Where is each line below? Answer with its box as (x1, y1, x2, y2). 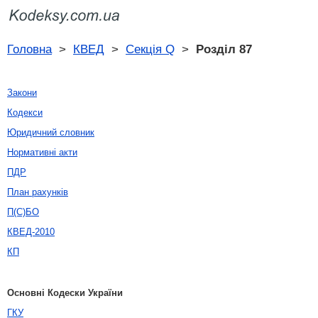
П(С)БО (7, 207, 39, 217)
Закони (7, 87, 37, 98)
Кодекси (7, 107, 43, 118)
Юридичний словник (7, 127, 94, 138)
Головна (7, 42, 52, 56)
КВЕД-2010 (7, 226, 55, 237)
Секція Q (126, 42, 175, 56)
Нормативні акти (7, 147, 77, 158)
